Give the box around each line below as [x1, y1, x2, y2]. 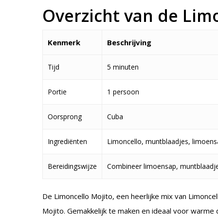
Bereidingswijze [48, 162, 97, 171]
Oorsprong [48, 112, 82, 121]
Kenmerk [48, 37, 81, 47]
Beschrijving [107, 37, 152, 47]
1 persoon [107, 87, 140, 96]
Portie [48, 87, 67, 96]
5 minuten [107, 62, 139, 72]
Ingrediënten [48, 137, 88, 146]
